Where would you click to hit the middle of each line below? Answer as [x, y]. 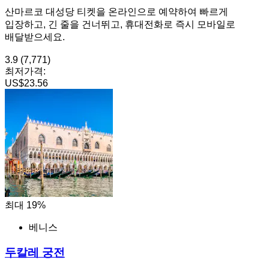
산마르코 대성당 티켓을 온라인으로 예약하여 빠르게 [116, 11]
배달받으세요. [35, 37]
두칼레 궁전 [35, 253]
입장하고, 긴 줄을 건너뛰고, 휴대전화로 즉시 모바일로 [120, 24]
